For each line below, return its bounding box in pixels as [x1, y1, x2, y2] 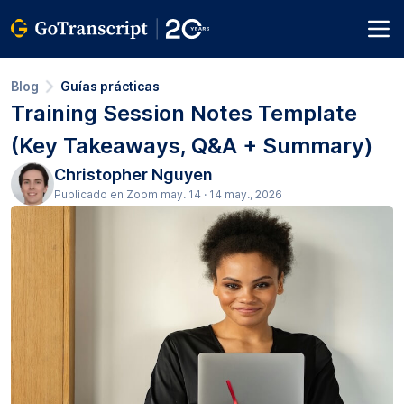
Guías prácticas [60, 78, 160, 94]
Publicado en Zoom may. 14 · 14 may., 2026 [54, 188, 282, 201]
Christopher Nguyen [54, 165, 213, 184]
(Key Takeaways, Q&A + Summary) [11, 133, 372, 159]
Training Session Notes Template [11, 100, 357, 126]
